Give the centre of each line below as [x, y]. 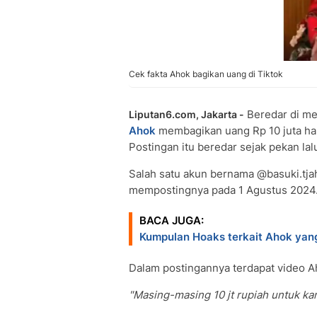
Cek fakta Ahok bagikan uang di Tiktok [206, 74]
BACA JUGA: [172, 220]
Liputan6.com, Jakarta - [186, 114]
